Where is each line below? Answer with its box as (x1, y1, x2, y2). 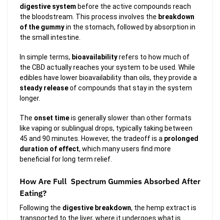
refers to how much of (117, 53, 190, 61)
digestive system (20, 2, 76, 10)
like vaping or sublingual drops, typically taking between (20, 124, 192, 133)
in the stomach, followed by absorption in (64, 23, 195, 31)
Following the (20, 203, 62, 212)
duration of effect (20, 145, 79, 153)
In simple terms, (20, 53, 72, 61)
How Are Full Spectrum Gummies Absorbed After (20, 175, 200, 187)
